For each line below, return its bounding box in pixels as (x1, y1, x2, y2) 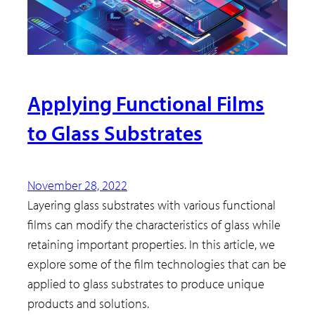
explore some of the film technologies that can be (27, 255, 287, 272)
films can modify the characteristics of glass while (27, 216, 281, 233)
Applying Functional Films (27, 89, 265, 117)
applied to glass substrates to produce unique (27, 275, 265, 292)
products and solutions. (27, 295, 150, 311)
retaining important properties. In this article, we (27, 236, 276, 252)
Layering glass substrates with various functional (27, 196, 276, 213)
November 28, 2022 (27, 176, 128, 193)
